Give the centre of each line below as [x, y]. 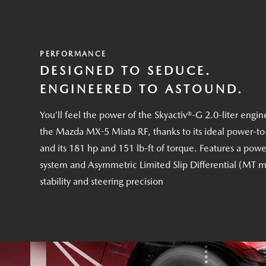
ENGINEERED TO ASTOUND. [142, 89]
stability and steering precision [102, 181]
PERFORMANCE [73, 54]
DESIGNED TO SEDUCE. [126, 70]
